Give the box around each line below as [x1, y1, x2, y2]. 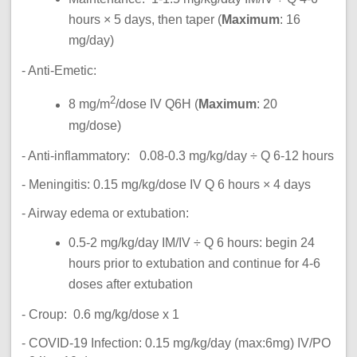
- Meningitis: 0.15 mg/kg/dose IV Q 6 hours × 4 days [21, 177, 311, 191]
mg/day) [69, 33, 143, 48]
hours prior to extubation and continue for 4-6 [69, 256, 321, 270]
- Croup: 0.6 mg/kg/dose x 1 [21, 307, 179, 321]
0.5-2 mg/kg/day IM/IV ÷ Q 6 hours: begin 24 [69, 235, 316, 249]
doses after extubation [69, 277, 194, 291]
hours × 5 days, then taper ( [69, 13, 222, 27]
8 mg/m [69, 97, 111, 112]
